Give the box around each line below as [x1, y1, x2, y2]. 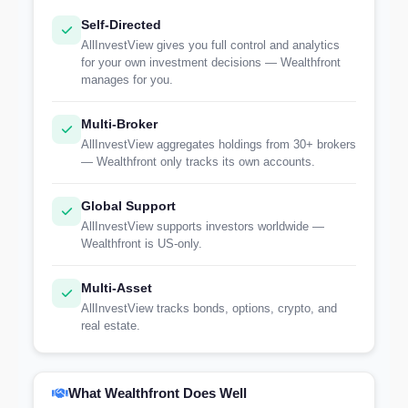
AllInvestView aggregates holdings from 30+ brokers [81, 138, 356, 151]
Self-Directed [81, 17, 161, 32]
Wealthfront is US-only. [81, 237, 202, 250]
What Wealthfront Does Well [68, 385, 247, 401]
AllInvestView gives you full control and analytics [81, 38, 340, 52]
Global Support [81, 199, 176, 213]
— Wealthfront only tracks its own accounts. [81, 155, 315, 168]
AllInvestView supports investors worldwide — [81, 219, 324, 233]
